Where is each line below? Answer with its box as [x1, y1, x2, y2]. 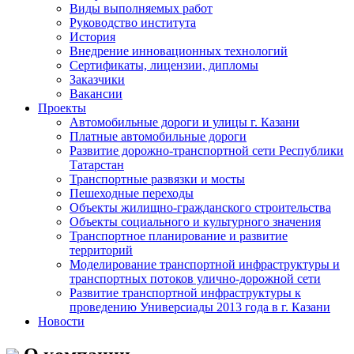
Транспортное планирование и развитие [70, 229, 288, 243]
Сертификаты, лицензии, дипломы [70, 58, 258, 72]
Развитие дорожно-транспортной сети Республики [70, 144, 344, 157]
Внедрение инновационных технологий [70, 44, 288, 58]
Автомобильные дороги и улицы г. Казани [70, 115, 299, 129]
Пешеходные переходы [70, 186, 194, 200]
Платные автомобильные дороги [70, 130, 247, 143]
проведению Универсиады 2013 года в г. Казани [70, 300, 330, 314]
